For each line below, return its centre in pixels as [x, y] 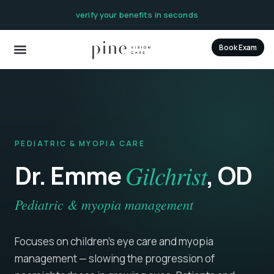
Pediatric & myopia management [104, 204]
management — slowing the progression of [115, 258]
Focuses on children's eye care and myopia [114, 241]
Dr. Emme [70, 175]
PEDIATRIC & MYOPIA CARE [80, 143]
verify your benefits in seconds [137, 15]
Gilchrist [166, 175]
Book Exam [238, 47]
